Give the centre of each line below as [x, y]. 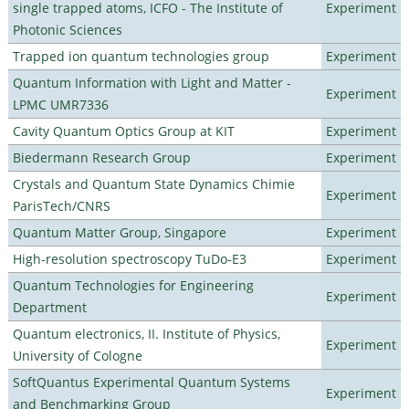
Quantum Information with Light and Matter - [152, 82]
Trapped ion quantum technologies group [141, 56]
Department [49, 307]
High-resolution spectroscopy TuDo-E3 [129, 258]
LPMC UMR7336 [60, 104]
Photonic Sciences [67, 29]
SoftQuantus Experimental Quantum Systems [151, 382]
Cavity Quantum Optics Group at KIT [123, 131]
